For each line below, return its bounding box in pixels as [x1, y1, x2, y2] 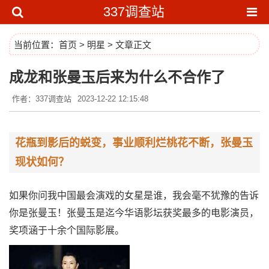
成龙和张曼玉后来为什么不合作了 [9, 70, 225, 85]
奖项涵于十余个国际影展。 [9, 225, 124, 235]
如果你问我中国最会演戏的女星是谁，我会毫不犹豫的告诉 [9, 190, 259, 201]
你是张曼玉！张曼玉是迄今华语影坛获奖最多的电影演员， [9, 208, 259, 218]
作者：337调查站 [12, 94, 71, 103]
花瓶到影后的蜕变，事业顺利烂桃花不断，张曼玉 [15, 137, 253, 149]
